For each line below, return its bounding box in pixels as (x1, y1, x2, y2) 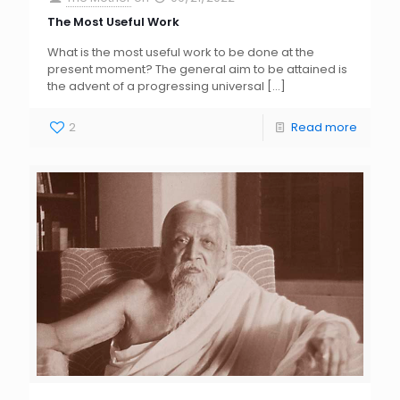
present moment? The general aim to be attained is (47, 60, 347, 78)
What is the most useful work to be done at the (47, 43, 314, 61)
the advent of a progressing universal (47, 77, 264, 95)
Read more (291, 118, 357, 136)
